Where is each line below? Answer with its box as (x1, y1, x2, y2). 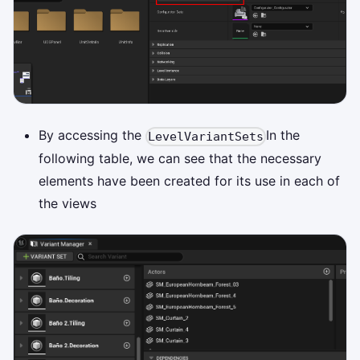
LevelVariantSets (148, 129, 264, 145)
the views (39, 195, 96, 212)
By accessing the (39, 127, 145, 144)
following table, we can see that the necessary (39, 150, 321, 167)
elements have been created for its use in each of (39, 173, 340, 190)
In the (266, 127, 301, 144)
